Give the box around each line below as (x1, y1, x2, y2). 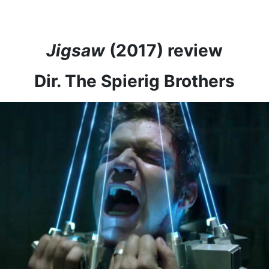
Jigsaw (46, 40, 109, 61)
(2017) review (109, 40, 223, 61)
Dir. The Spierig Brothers (34, 71, 235, 91)
